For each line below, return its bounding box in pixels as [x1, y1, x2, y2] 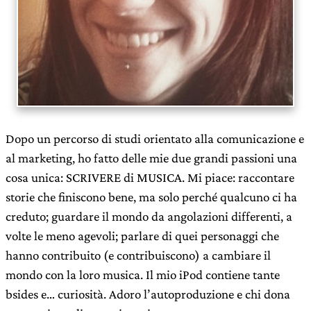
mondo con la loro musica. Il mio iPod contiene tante [6, 267, 280, 282]
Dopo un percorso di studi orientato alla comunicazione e [6, 131, 304, 146]
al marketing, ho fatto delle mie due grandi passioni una [6, 151, 297, 165]
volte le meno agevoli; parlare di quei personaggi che [6, 228, 279, 243]
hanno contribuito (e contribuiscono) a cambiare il [6, 248, 271, 262]
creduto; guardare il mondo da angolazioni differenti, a [6, 209, 292, 224]
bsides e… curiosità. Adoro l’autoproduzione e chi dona [6, 287, 290, 301]
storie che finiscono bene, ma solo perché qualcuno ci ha [6, 190, 297, 204]
